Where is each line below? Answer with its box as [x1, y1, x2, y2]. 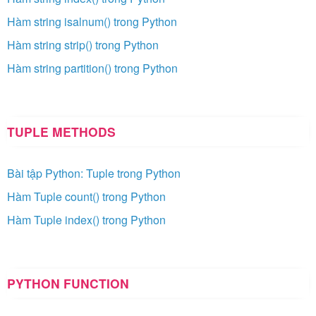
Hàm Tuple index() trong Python [7, 212, 166, 229]
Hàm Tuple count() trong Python [7, 188, 166, 205]
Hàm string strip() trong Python [7, 37, 159, 54]
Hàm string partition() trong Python [7, 60, 178, 77]
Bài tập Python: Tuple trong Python [7, 165, 181, 182]
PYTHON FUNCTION [7, 274, 129, 293]
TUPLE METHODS [7, 123, 116, 141]
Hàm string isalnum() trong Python [7, 13, 177, 30]
